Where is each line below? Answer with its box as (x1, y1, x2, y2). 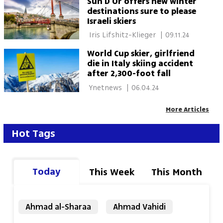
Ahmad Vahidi (112, 201, 166, 213)
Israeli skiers (87, 15, 136, 27)
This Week (89, 165, 134, 180)
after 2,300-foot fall (87, 68, 171, 80)
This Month (151, 165, 202, 180)
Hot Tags (11, 126, 55, 141)
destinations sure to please (87, 5, 196, 17)
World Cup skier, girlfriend (87, 48, 195, 60)
